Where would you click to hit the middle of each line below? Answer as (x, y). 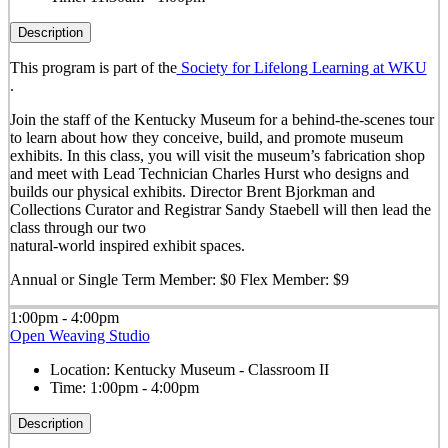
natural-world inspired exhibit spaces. (127, 246)
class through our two (77, 228)
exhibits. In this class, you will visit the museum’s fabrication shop (217, 156)
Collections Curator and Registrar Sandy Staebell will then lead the (220, 210)
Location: (81, 369)
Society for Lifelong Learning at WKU (301, 68)
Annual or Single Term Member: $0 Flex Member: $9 (179, 280)
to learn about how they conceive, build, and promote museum (206, 138)
